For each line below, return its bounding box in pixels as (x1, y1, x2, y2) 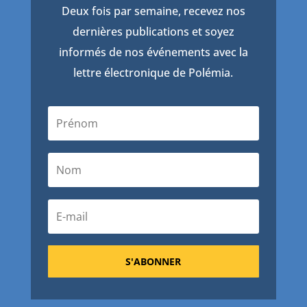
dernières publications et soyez (72, 24, 234, 40)
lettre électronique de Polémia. (73, 65, 234, 81)
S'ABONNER (125, 254, 182, 268)
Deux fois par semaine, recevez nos (61, 3, 245, 19)
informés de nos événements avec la (58, 45, 248, 60)
